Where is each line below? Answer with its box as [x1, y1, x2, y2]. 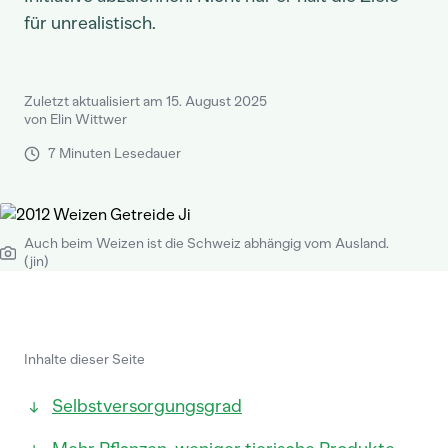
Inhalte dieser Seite [24, 351, 145, 368]
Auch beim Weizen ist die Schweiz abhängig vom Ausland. [24, 235, 389, 252]
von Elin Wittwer [24, 111, 127, 128]
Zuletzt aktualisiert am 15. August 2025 [24, 93, 267, 110]
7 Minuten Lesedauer [48, 145, 181, 162]
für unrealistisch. [24, 12, 156, 34]
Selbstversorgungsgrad [52, 395, 242, 417]
